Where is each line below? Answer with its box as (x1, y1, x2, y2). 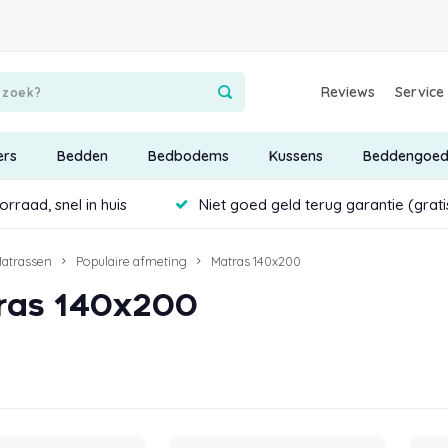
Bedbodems (147, 146, 229, 165)
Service (395, 83, 445, 102)
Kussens (268, 146, 323, 165)
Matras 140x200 (211, 253, 301, 270)
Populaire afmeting (76, 253, 187, 270)
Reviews (321, 83, 376, 102)
